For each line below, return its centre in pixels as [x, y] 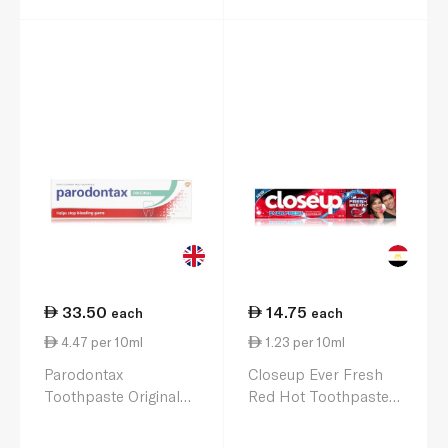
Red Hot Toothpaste [318, 396]
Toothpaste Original [112, 396]
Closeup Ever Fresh [315, 374]
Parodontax [83, 374]
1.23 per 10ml [303, 342]
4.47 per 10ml [100, 342]
